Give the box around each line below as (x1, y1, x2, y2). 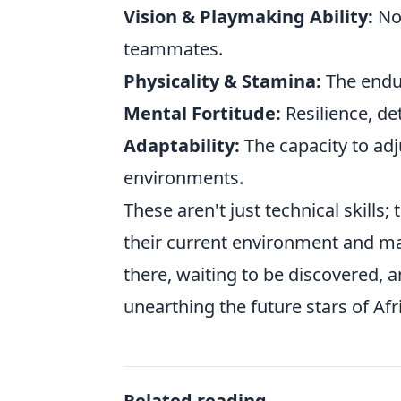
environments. (124, 166, 243, 191)
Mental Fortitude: (124, 101, 281, 126)
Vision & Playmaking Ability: (124, 4, 373, 30)
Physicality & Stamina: (124, 69, 321, 94)
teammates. (124, 37, 223, 62)
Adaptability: (124, 133, 240, 158)
